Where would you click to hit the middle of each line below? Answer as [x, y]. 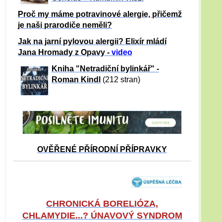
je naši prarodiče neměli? [65, 25]
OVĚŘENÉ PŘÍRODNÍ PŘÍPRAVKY [102, 150]
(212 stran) [121, 79]
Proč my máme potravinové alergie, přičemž [100, 14]
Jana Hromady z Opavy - [65, 52]
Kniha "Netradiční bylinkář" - [105, 68]
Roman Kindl [76, 79]
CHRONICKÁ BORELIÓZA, [102, 203]
